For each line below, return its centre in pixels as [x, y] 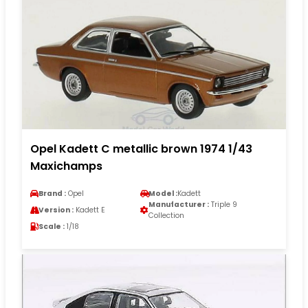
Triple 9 [223, 204]
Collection [166, 215]
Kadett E [89, 210]
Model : [163, 193]
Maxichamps [66, 166]
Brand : [52, 193]
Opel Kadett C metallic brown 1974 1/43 [141, 148]
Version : [56, 210]
